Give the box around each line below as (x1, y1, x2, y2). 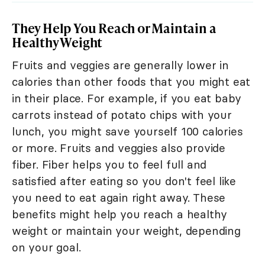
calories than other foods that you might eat (12, 75, 251, 89)
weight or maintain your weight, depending (12, 224, 241, 238)
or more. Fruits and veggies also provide (12, 141, 225, 156)
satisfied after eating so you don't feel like (12, 174, 236, 189)
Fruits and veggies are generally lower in (12, 58, 229, 73)
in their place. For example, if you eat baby (12, 91, 242, 106)
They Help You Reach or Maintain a (12, 19, 216, 38)
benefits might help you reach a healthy (12, 207, 228, 222)
